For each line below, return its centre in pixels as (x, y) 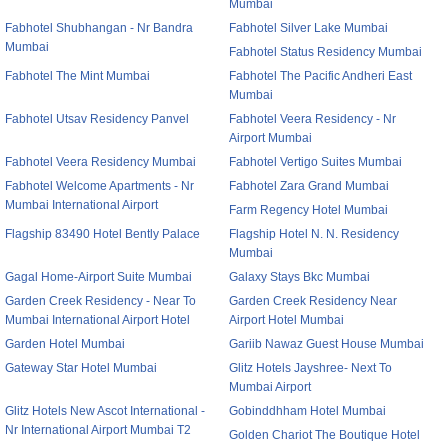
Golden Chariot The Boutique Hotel (324, 435)
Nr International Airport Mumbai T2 (98, 430)
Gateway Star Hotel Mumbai (81, 368)
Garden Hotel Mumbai (65, 344)
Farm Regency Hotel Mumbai (308, 210)
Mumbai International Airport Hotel (97, 320)
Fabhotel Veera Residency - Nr (312, 119)
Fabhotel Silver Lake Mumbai (308, 28)
